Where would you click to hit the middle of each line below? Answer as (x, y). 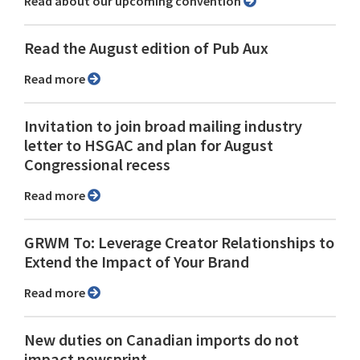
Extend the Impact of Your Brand (137, 262)
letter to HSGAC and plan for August (149, 146)
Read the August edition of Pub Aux (146, 49)
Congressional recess (97, 165)
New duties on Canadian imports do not (162, 340)
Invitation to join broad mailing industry (163, 127)
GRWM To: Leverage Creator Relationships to (179, 243)
